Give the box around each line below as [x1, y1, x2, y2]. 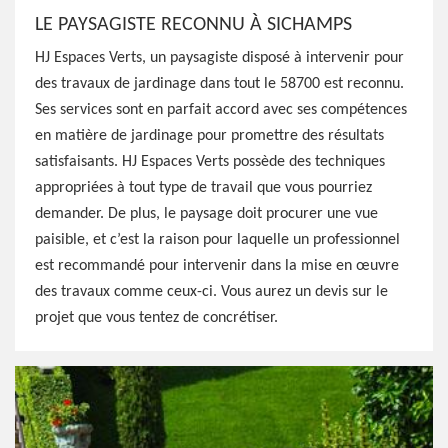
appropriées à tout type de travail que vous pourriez [35, 180, 372, 196]
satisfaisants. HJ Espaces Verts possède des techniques [35, 154, 385, 170]
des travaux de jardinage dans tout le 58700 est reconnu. [35, 76, 404, 92]
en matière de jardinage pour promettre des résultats [35, 128, 384, 144]
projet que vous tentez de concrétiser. [35, 310, 278, 326]
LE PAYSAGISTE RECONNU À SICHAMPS [35, 15, 352, 35]
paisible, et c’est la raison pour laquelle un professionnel [35, 232, 400, 248]
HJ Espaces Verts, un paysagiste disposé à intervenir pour [35, 50, 404, 66]
